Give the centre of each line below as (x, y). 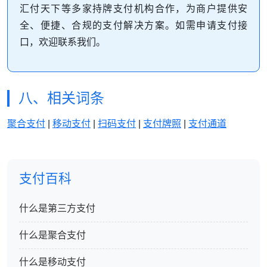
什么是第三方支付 (57, 209)
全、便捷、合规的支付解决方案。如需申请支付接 (133, 26)
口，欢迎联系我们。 (63, 42)
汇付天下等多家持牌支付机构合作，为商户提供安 (133, 9)
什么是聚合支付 (52, 235)
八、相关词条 (61, 98)
